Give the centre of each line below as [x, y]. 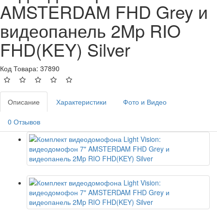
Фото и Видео [145, 101]
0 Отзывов [24, 121]
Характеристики [81, 101]
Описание [24, 101]
